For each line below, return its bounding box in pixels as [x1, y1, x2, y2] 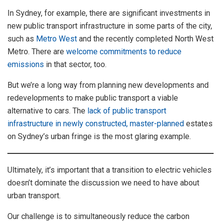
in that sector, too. [44, 60, 107, 70]
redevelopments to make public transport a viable [7, 93, 178, 103]
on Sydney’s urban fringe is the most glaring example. [7, 132, 191, 142]
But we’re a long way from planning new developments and [7, 80, 209, 90]
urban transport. [7, 191, 61, 201]
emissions [7, 60, 44, 70]
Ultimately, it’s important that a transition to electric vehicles [7, 165, 212, 175]
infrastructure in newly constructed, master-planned [7, 119, 184, 129]
